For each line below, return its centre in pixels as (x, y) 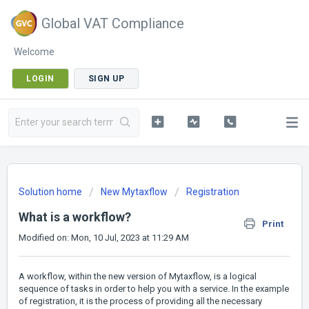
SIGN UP (106, 79)
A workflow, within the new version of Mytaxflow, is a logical (138, 277)
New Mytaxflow (134, 192)
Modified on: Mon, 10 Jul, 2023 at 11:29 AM (104, 238)
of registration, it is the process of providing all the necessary (140, 301)
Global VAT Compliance (113, 23)
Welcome (34, 52)
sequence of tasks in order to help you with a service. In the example (154, 289)
